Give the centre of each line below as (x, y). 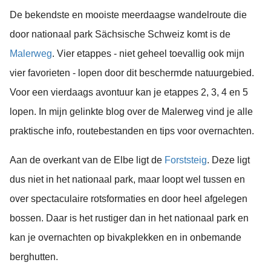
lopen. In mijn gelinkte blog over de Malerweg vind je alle (131, 111)
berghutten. (34, 256)
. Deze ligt (228, 160)
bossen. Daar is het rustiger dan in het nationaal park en (129, 218)
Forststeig (186, 160)
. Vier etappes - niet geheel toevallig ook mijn (148, 53)
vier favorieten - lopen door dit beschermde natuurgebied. (132, 73)
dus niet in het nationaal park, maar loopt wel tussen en (127, 179)
